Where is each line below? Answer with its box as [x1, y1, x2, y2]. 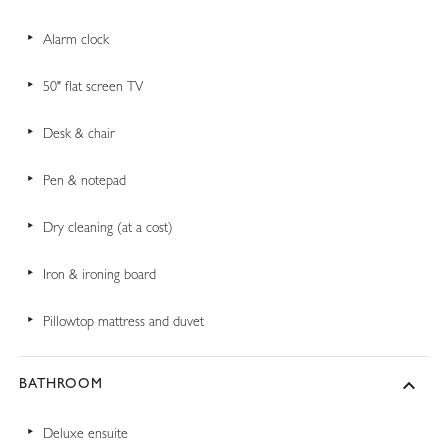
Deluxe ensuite [43, 427, 129, 442]
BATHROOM [19, 377, 104, 392]
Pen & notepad [43, 174, 127, 189]
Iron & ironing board [43, 268, 157, 283]
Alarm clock [43, 33, 110, 48]
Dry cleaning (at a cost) [43, 221, 174, 236]
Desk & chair [43, 127, 116, 142]
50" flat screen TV [43, 80, 144, 95]
